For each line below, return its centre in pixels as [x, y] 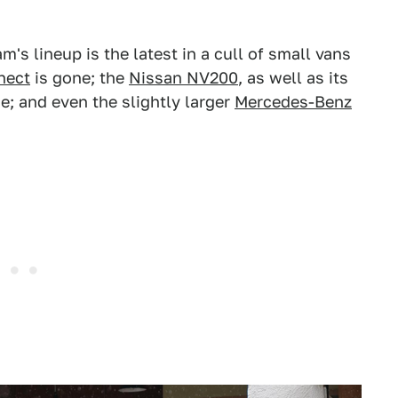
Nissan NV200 [183, 78]
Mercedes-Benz [293, 102]
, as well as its [293, 78]
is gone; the [80, 78]
